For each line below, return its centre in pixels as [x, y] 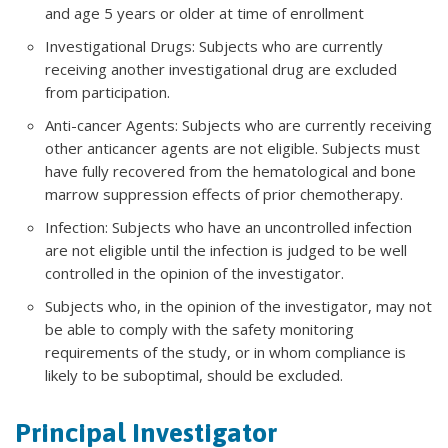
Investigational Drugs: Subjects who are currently [214, 45]
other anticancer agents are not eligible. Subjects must [232, 147]
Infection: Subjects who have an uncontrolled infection [228, 226]
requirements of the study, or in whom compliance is [225, 351]
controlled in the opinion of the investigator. [194, 272]
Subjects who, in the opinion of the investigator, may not [238, 305]
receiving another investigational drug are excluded [221, 68]
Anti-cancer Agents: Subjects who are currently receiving [238, 124]
